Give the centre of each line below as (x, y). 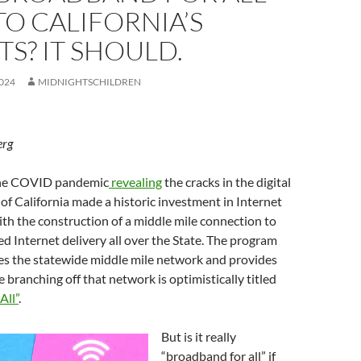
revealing (135, 182)
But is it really (199, 336)
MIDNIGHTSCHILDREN (89, 82)
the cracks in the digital (226, 182)
